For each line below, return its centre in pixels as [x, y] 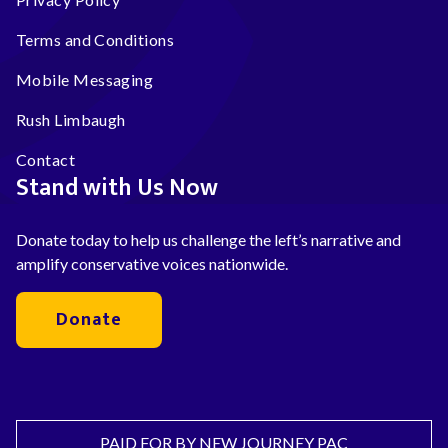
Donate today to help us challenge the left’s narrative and [208, 239]
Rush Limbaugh [71, 119]
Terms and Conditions [95, 39]
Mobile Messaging [85, 79]
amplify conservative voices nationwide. [152, 263]
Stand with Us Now [117, 188]
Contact [46, 159]
